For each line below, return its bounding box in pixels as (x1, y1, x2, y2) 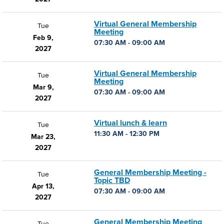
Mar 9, (32, 83, 54, 91)
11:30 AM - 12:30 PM (94, 129, 159, 138)
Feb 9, (33, 33, 53, 42)
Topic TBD (94, 175, 130, 185)
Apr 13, (32, 182, 54, 190)
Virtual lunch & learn (94, 118, 167, 128)
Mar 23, (31, 132, 55, 141)
